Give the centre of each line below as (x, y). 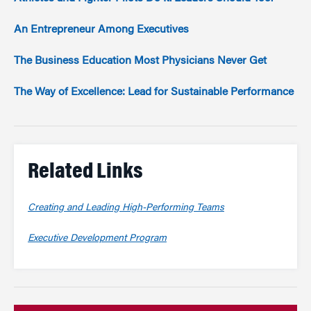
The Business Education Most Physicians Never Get (140, 61)
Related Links (85, 172)
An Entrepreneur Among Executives (101, 30)
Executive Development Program (97, 239)
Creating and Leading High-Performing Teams (126, 209)
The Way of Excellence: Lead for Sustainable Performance (154, 93)
